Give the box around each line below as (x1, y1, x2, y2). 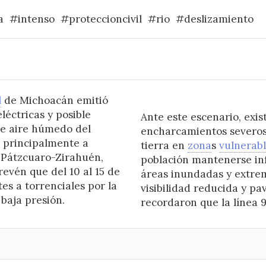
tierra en (141, 139, 188, 153)
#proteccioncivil (60, 12, 142, 26)
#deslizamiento (175, 12, 254, 26)
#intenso (9, 12, 55, 26)
